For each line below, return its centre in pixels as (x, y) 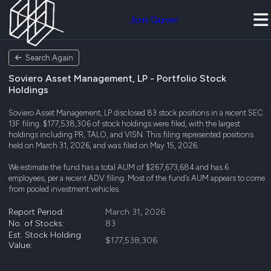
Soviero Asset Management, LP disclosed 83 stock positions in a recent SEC (136, 113)
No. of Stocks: (36, 224)
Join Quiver (154, 20)
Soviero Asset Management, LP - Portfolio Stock (117, 78)
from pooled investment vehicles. (64, 189)
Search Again (49, 58)
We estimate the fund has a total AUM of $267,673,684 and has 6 (119, 167)
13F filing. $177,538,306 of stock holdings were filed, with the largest (124, 124)
